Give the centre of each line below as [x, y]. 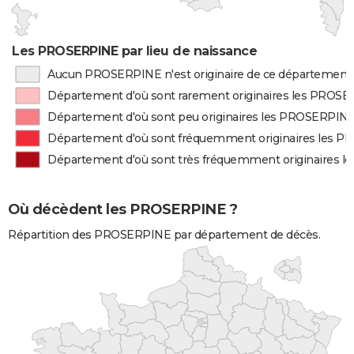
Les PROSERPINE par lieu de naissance [135, 51]
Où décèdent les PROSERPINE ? [122, 209]
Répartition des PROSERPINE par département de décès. [164, 235]
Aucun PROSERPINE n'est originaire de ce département [199, 74]
